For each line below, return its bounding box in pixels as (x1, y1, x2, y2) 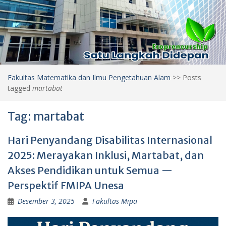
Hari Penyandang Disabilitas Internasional (8, 133, 212, 146)
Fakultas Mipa (92, 196, 137, 206)
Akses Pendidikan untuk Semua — (8, 163, 173, 177)
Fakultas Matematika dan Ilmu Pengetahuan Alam (8, 72, 171, 82)
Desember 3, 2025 (18, 196, 75, 206)
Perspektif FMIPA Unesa (8, 179, 124, 192)
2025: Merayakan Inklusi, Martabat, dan (8, 148, 204, 161)
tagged (8, 83, 32, 93)
